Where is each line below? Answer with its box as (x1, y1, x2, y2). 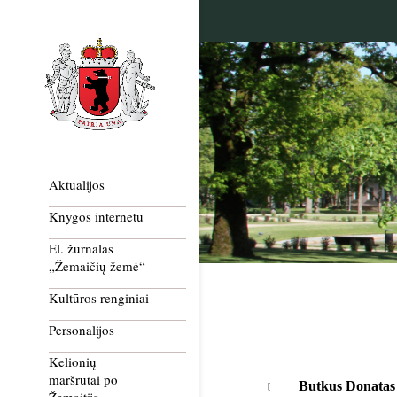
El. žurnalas (49, 239, 113, 258)
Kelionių (49, 353, 97, 371)
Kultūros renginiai (49, 289, 149, 307)
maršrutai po (49, 370, 118, 389)
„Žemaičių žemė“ (49, 257, 145, 276)
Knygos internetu (49, 207, 144, 226)
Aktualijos (49, 175, 105, 194)
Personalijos (49, 321, 114, 339)
